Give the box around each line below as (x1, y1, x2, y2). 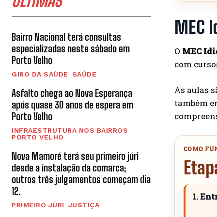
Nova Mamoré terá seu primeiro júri (12, 150, 139, 162)
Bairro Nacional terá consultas (12, 31, 121, 43)
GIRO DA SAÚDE (12, 70, 68, 78)
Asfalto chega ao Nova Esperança (12, 87, 132, 99)
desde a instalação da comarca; (12, 161, 126, 173)
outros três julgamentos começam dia (12, 173, 151, 185)
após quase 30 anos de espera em (12, 98, 133, 110)
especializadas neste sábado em (12, 42, 130, 54)
